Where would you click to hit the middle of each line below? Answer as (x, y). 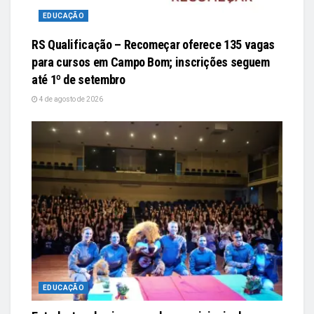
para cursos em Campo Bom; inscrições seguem (151, 62)
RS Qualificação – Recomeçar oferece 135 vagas (153, 45)
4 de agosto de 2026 (70, 100)
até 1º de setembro (78, 80)
